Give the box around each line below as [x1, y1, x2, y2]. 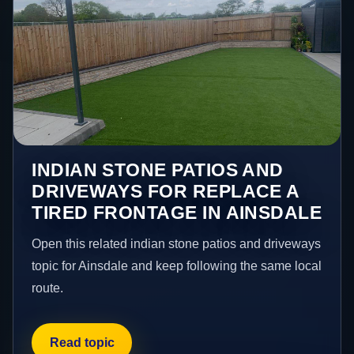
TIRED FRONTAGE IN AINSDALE [32, 202, 322, 224]
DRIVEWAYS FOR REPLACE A [32, 181, 299, 202]
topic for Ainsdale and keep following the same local [32, 259, 322, 273]
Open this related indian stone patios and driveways [32, 237, 322, 251]
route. [32, 281, 64, 296]
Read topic [49, 335, 115, 349]
